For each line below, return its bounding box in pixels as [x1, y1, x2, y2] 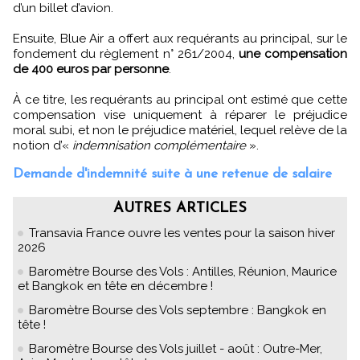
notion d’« [13, 137, 72, 153]
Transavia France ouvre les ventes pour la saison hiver [29, 225, 335, 240]
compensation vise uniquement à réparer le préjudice [13, 107, 347, 122]
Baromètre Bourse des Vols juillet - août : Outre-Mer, [29, 341, 322, 356]
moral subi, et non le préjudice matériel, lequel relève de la [13, 122, 347, 137]
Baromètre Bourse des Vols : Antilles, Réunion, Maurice [29, 264, 337, 279]
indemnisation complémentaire [72, 137, 246, 153]
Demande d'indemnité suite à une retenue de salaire [13, 166, 332, 181]
